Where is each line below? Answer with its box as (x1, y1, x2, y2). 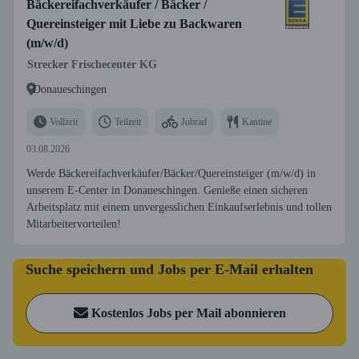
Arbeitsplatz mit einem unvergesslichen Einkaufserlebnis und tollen (26, 201, 332, 213)
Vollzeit (50, 115, 78, 127)
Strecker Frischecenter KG (27, 58, 157, 71)
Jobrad (181, 115, 207, 127)
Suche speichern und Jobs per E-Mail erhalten (26, 261, 313, 277)
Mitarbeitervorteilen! (26, 218, 121, 230)
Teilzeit (115, 115, 141, 127)
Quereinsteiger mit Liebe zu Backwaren (26, 17, 242, 30)
